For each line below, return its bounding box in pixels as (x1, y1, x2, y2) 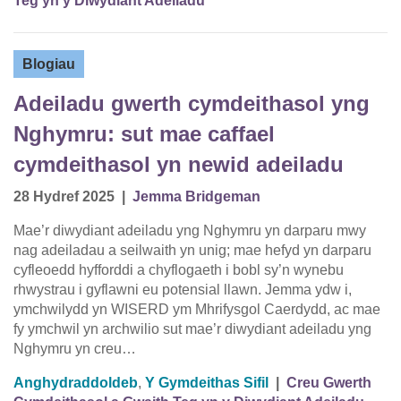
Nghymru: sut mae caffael (13, 122, 275, 147)
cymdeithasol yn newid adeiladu (13, 152, 344, 177)
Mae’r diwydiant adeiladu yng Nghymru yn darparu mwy (13, 223, 366, 239)
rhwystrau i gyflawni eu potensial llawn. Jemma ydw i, (13, 282, 352, 298)
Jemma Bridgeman (132, 189, 260, 205)
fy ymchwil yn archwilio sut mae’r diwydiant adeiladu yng (13, 321, 371, 337)
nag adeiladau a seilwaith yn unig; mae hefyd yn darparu (13, 243, 371, 259)
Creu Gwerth (286, 375, 371, 391)
